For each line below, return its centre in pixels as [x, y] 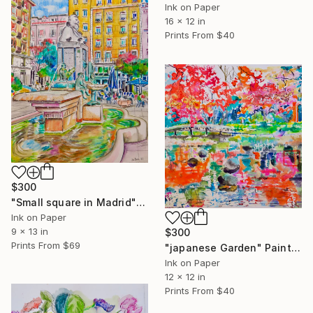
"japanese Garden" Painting [296, 248]
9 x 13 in [30, 231]
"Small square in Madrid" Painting [140, 202]
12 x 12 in [185, 277]
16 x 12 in [185, 21]
